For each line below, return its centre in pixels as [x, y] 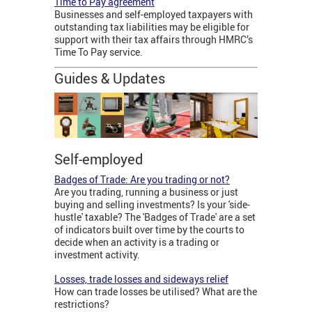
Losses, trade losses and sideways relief [141, 279]
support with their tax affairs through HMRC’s [154, 39]
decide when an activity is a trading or [137, 242]
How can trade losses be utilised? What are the [156, 291]
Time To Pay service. [99, 52]
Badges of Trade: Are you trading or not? [142, 179]
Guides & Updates [111, 78]
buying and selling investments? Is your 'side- [152, 204]
